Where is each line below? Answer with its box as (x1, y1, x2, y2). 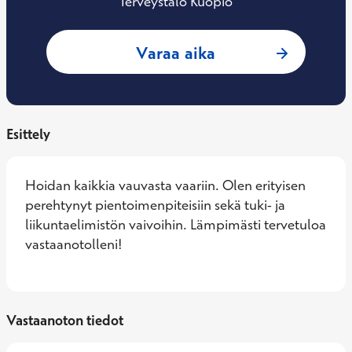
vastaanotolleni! (25, 235, 123, 253)
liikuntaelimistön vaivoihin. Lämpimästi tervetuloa (25, 215, 326, 233)
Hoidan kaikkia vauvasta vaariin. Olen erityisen (25, 176, 306, 194)
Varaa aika (136, 42, 216, 63)
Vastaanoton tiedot (6, 311, 123, 329)
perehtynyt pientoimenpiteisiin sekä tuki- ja (25, 196, 285, 214)
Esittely (6, 125, 50, 143)
